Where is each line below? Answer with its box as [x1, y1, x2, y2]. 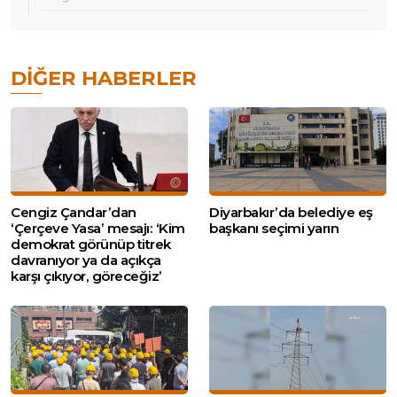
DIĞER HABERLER [11, 66, 197, 91]
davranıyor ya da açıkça [11, 252, 161, 269]
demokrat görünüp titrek [11, 236, 171, 253]
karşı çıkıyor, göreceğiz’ [11, 268, 162, 285]
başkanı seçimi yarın [209, 220, 339, 237]
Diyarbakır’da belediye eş [209, 204, 373, 222]
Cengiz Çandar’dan [11, 204, 136, 222]
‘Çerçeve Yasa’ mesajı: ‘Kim [11, 220, 185, 237]
